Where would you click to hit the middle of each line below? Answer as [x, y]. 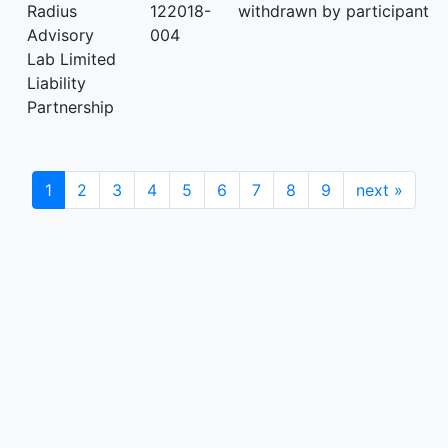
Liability [56, 83]
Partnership [70, 107]
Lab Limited [71, 59]
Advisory [60, 35]
